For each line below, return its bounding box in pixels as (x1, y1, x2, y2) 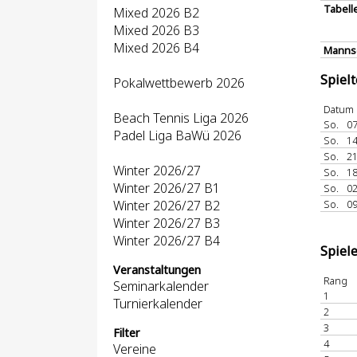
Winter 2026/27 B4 (113, 232, 220, 249)
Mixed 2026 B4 (113, 39, 199, 57)
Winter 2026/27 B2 (113, 197, 220, 214)
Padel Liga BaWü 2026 (113, 127, 241, 144)
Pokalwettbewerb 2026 (113, 74, 245, 92)
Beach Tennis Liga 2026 (113, 109, 249, 127)
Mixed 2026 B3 (113, 22, 199, 39)
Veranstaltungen (113, 262, 201, 277)
